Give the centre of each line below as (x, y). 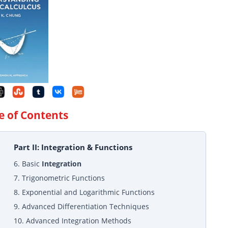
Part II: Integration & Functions (73, 147)
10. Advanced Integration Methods (73, 221)
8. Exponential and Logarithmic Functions (84, 192)
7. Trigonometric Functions (60, 178)
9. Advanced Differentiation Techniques (82, 207)
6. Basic (28, 164)
